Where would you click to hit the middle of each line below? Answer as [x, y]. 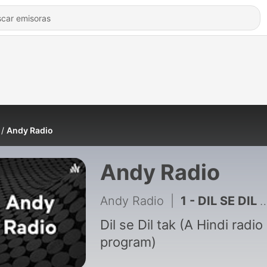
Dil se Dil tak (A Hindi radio [181, 225]
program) [128, 242]
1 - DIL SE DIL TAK [220, 201]
